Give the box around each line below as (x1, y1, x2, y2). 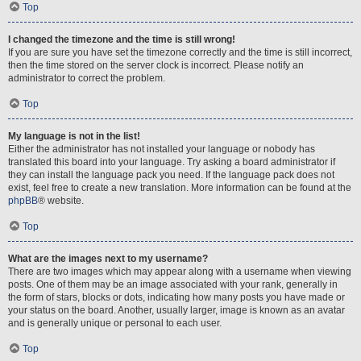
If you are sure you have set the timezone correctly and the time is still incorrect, (8, 47, 352, 58)
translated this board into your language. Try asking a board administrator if (8, 156, 335, 168)
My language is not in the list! (8, 131, 140, 142)
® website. (38, 195, 84, 206)
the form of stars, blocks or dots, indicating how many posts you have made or (8, 292, 345, 303)
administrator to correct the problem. (8, 73, 165, 84)
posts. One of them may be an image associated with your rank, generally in (8, 279, 338, 290)
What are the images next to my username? (8, 253, 208, 264)
